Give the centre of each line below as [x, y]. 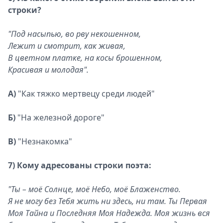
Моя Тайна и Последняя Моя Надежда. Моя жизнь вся [109, 213]
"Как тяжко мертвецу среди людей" [85, 94]
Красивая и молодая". [48, 70]
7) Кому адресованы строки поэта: [80, 165]
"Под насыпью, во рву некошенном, [74, 34]
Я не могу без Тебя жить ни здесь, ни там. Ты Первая [108, 201]
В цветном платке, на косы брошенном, [85, 58]
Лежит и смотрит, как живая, [67, 46]
